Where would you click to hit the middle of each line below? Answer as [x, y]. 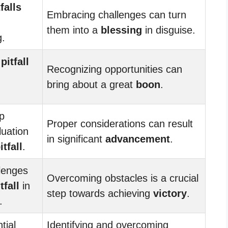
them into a [74, 30]
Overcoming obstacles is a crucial [123, 178]
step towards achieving [100, 193]
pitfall [15, 61]
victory [170, 193]
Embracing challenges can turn [117, 15]
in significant [76, 139]
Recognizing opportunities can [115, 69]
